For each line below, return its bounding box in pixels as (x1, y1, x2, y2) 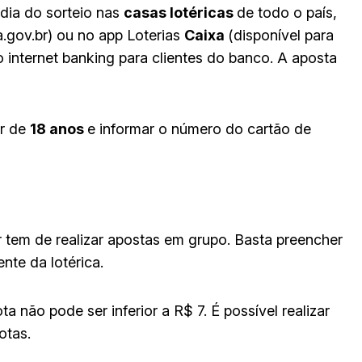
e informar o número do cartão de (87, 120, 311, 137)
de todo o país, (237, 3, 337, 21)
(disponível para (228, 26, 334, 44)
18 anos (30, 120, 87, 137)
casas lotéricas (124, 3, 237, 21)
